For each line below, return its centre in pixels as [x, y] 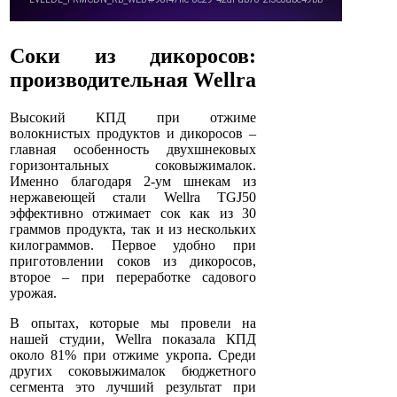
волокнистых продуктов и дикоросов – [133, 134]
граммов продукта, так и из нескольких [133, 230]
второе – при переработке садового [133, 277]
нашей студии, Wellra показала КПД [133, 339]
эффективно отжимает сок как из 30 [133, 214]
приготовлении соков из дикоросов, [133, 261]
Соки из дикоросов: [133, 56]
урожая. [33, 293]
